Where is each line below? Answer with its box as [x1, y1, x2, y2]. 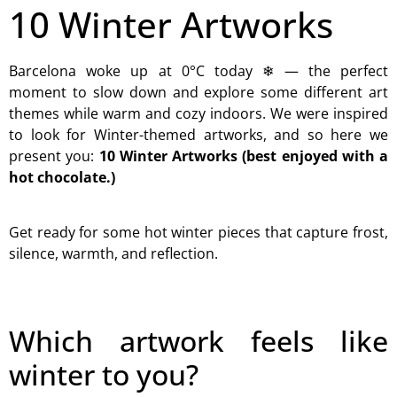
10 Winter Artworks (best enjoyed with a [98, 146, 388, 166]
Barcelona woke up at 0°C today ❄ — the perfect [9, 61, 388, 81]
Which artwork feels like [9, 321, 388, 360]
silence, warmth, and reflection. [9, 244, 218, 264]
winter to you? [9, 354, 198, 393]
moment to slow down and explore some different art [9, 82, 388, 102]
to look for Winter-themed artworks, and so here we [9, 125, 388, 144]
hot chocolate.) [9, 167, 115, 187]
